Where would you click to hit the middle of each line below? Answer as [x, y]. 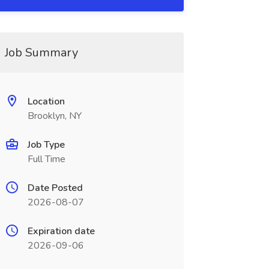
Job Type [46, 145]
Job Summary [41, 53]
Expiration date [61, 231]
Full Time [46, 159]
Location [46, 101]
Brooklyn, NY [54, 116]
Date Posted [55, 188]
